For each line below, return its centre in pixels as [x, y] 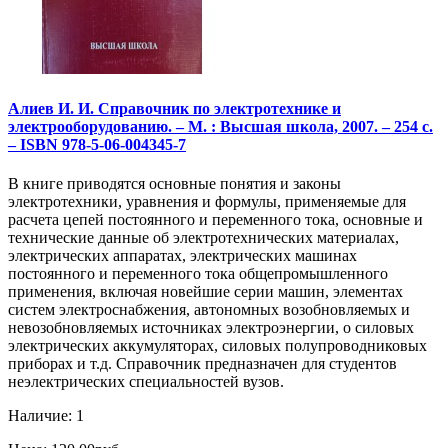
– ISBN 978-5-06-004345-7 [97, 144]
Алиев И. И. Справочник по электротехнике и [174, 108]
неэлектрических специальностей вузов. [146, 381]
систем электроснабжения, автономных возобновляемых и [209, 309]
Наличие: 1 [46, 415]
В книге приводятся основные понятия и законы [174, 183]
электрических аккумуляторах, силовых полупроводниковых [217, 345]
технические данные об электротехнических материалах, [203, 237]
